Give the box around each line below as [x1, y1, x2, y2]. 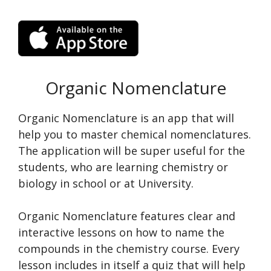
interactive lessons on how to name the [18, 225, 224, 240]
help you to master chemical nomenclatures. [18, 127, 251, 142]
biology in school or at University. [18, 176, 194, 191]
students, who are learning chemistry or [18, 160, 228, 175]
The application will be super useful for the [18, 143, 245, 158]
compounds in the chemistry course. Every [18, 241, 240, 256]
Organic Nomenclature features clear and [18, 209, 235, 224]
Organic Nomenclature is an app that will [18, 111, 234, 126]
